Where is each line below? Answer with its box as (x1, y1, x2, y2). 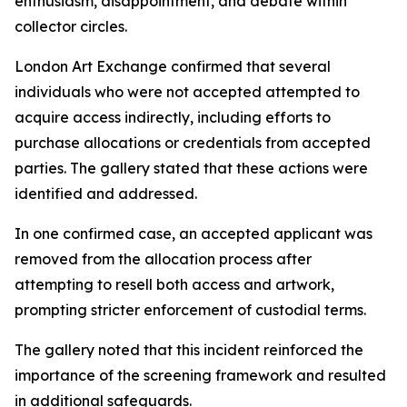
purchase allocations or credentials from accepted (15, 134, 371, 153)
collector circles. (15, 17, 127, 36)
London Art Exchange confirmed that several (15, 57, 331, 76)
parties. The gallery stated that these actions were (15, 159, 368, 178)
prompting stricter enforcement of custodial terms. (15, 301, 366, 320)
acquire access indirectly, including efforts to (15, 108, 331, 127)
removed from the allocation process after (15, 250, 312, 269)
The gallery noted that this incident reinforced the (15, 341, 363, 360)
